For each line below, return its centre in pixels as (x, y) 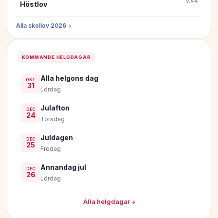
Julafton (55, 108)
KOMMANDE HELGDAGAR (56, 57)
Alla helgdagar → (109, 202)
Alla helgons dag (69, 78)
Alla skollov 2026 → (44, 25)
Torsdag (53, 119)
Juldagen (57, 137)
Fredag (51, 148)
